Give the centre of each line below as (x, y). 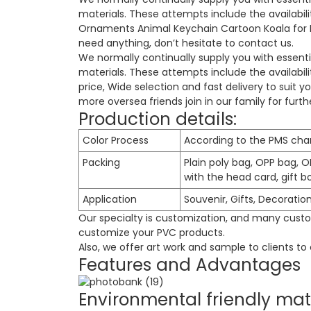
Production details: (157, 119)
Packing (101, 162)
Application (109, 199)
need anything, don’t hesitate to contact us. (186, 43)
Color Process (115, 140)
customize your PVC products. (151, 232)
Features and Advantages (189, 264)
